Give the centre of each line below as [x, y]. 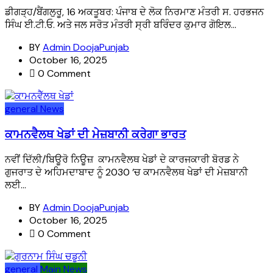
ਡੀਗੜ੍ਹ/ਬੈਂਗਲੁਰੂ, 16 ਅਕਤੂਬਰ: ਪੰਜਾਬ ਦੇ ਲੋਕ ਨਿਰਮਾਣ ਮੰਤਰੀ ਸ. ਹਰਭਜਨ [134, 12]
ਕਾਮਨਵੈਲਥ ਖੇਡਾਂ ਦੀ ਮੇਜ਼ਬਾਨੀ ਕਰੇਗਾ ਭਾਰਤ [95, 134]
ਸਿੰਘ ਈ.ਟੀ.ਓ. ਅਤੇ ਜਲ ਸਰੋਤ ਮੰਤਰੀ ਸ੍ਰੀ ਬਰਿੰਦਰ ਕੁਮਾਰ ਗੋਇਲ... [121, 25]
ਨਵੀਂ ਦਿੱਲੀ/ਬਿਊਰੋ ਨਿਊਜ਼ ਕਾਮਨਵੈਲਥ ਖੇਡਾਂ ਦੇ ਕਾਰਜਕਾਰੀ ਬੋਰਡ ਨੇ [122, 159]
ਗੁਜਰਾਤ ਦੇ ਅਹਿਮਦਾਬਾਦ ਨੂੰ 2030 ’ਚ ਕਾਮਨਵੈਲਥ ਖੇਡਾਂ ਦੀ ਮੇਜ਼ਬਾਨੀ [126, 172]
